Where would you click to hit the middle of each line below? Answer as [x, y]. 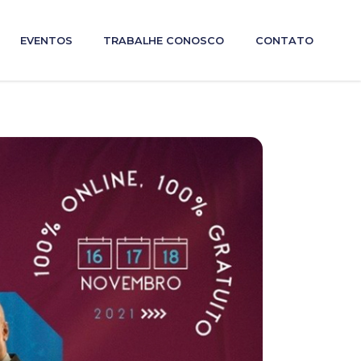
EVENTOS [47, 40]
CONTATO [284, 40]
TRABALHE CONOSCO [164, 40]
